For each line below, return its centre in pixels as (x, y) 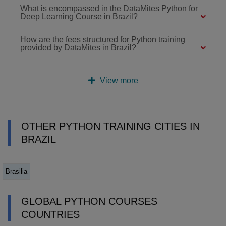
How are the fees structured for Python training (103, 39)
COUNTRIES (50, 214)
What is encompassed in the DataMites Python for (109, 8)
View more (118, 80)
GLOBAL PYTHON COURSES (89, 201)
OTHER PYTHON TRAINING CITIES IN (110, 126)
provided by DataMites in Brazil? (78, 47)
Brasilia (16, 171)
